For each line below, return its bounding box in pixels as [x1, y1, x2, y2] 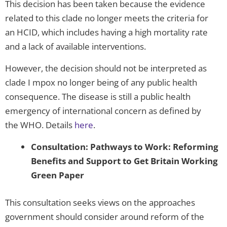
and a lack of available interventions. [5, 41, 146, 53]
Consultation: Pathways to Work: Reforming [31, 141, 218, 153]
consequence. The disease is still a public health [5, 91, 191, 103]
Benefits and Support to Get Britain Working [31, 155, 218, 167]
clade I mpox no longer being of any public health [5, 77, 197, 89]
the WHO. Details [5, 119, 74, 131]
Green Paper [31, 169, 84, 181]
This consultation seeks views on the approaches [5, 196, 195, 208]
